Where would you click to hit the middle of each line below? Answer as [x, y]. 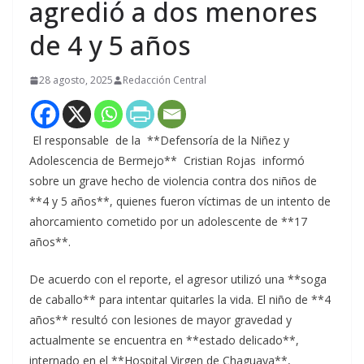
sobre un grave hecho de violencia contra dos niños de [173, 181]
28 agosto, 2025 [76, 80]
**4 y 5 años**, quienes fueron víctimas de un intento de [180, 201]
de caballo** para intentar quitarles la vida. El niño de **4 [180, 300]
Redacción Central [165, 80]
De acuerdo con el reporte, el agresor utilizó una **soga [178, 279]
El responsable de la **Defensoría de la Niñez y [159, 141]
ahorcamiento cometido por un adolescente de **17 [168, 222]
